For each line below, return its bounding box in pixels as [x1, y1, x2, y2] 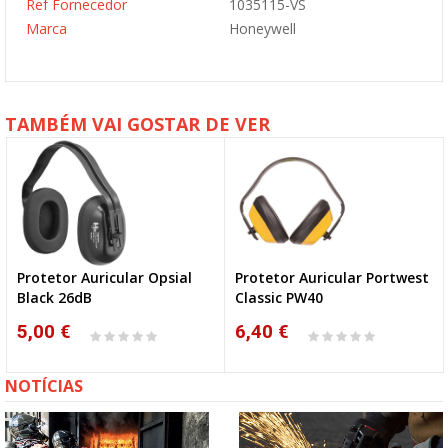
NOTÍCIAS [5, 375, 83, 397]
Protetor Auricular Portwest [235, 268, 429, 287]
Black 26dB [17, 288, 92, 307]
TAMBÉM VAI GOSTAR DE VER [5, 112, 270, 136]
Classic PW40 [235, 288, 323, 307]
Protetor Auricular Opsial [17, 268, 192, 287]
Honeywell [229, 19, 296, 38]
